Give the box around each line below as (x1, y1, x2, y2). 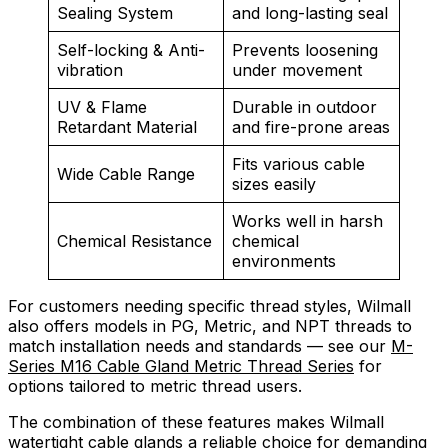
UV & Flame (57, 97, 147, 118)
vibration (57, 60, 123, 81)
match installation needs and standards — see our (8, 336, 391, 357)
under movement (232, 60, 362, 81)
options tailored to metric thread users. (8, 376, 302, 397)
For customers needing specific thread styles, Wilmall (8, 296, 411, 317)
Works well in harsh (232, 211, 383, 232)
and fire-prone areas (232, 117, 390, 138)
